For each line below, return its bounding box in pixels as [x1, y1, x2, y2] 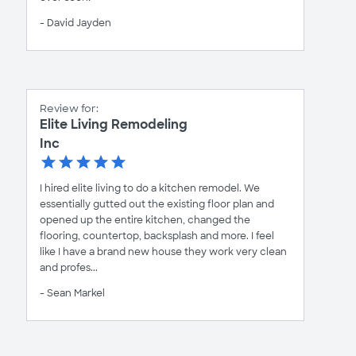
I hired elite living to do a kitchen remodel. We [40, 181, 260, 195]
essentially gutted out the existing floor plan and [40, 197, 274, 211]
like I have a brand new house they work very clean [40, 245, 287, 258]
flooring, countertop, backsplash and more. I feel [40, 229, 274, 242]
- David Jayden [40, 16, 111, 29]
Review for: [40, 101, 99, 115]
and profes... [40, 261, 98, 274]
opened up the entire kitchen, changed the [40, 213, 250, 226]
